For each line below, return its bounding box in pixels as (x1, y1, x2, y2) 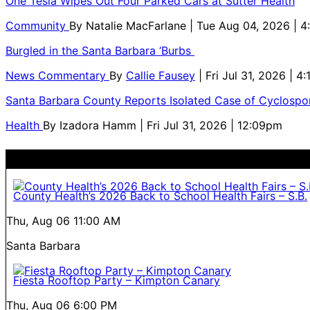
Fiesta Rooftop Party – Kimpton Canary (13, 273, 220, 287)
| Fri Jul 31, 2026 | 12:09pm (140, 118, 282, 132)
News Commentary (6, 68, 109, 82)
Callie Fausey (126, 68, 195, 82)
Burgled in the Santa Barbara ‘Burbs (6, 43, 194, 57)
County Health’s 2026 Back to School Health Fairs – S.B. (13, 188, 307, 203)
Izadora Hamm (60, 118, 140, 132)
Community (6, 18, 69, 33)
